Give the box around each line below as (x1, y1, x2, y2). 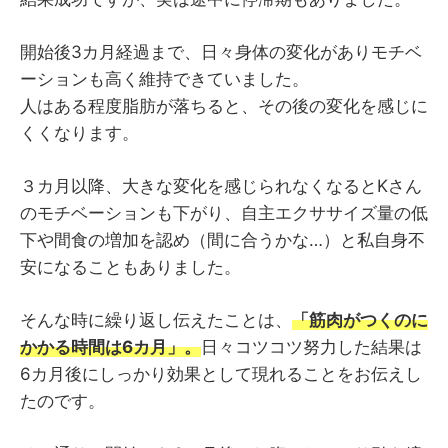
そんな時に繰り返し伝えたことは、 (20, 310, 292, 331)
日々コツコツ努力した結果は (201, 337, 422, 358)
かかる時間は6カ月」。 (20, 337, 201, 358)
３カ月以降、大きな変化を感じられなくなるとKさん (20, 176, 422, 197)
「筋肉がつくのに (292, 310, 428, 331)
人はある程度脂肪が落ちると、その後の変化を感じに (20, 96, 428, 117)
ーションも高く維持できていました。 (20, 69, 309, 90)
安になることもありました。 (20, 257, 241, 278)
